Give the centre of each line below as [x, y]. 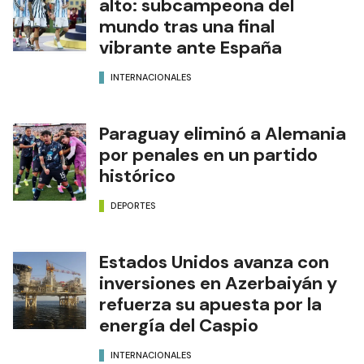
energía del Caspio [179, 325]
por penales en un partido [208, 154]
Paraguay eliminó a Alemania [223, 133]
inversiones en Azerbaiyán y [218, 283]
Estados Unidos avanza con [214, 262]
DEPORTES [133, 206]
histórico [137, 175]
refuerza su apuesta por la [210, 304]
